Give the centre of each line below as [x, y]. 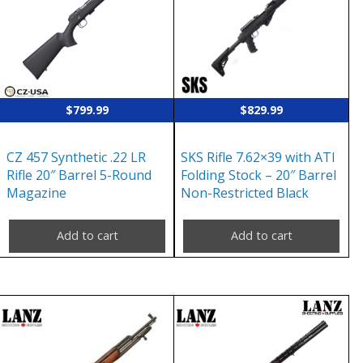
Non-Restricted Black [245, 192]
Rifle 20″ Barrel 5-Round [79, 175]
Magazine [36, 192]
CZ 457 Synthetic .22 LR [76, 157]
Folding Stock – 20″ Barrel [259, 175]
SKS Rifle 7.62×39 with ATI [258, 157]
